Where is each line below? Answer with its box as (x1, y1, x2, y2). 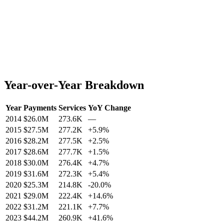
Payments (23, 103, 56, 112)
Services (58, 103, 86, 112)
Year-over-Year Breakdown (4, 78, 144, 91)
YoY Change (88, 103, 131, 112)
